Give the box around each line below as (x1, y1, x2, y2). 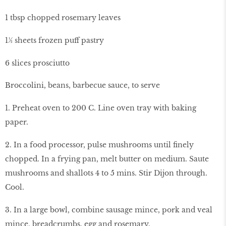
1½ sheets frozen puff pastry (5, 35, 104, 45)
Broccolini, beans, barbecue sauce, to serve (5, 81, 160, 90)
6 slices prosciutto (5, 58, 70, 68)
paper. (5, 118, 28, 127)
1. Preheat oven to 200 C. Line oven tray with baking (5, 103, 196, 113)
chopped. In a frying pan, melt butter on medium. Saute (5, 154, 209, 164)
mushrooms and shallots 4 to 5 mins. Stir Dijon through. (5, 168, 207, 178)
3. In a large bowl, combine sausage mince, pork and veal (5, 205, 212, 214)
